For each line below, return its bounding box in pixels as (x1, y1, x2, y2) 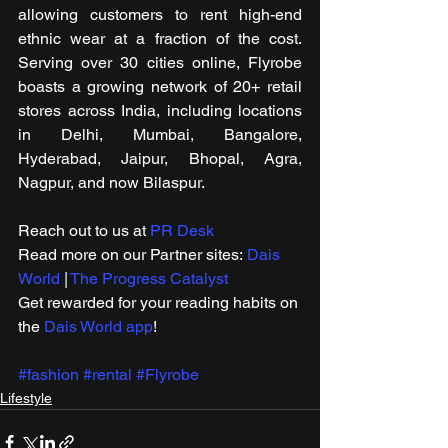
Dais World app (44, 316, 153, 336)
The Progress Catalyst (70, 268, 228, 288)
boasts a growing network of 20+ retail (18, 76, 302, 96)
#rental (83, 364, 132, 384)
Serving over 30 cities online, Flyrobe (18, 52, 302, 72)
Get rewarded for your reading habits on (18, 292, 302, 312)
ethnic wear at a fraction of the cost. (18, 28, 302, 48)
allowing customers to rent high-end (18, 4, 302, 24)
